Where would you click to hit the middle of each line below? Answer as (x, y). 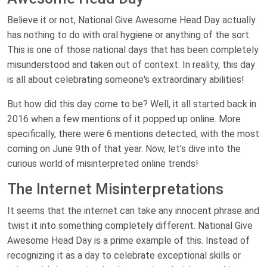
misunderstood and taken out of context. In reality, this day (131, 65)
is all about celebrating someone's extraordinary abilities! (126, 80)
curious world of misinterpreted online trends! (103, 164)
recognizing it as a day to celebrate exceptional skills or (124, 256)
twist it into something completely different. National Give (130, 226)
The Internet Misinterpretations (115, 190)
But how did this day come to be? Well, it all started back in (132, 104)
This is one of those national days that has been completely (133, 50)
